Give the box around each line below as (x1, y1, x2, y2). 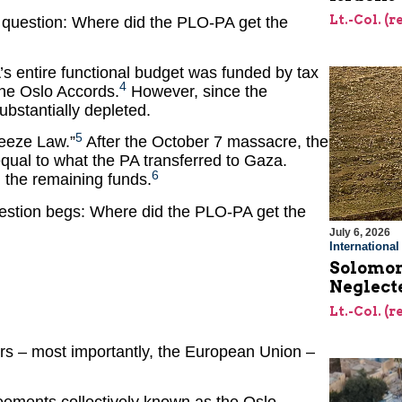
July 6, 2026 (328, 226, 390, 240)
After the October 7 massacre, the (83, 133, 328, 152)
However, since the (127, 83, 267, 101)
